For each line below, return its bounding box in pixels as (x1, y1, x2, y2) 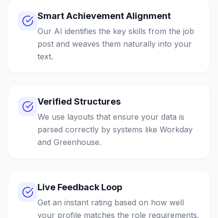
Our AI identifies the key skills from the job (37, 26, 194, 36)
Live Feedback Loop (37, 182, 122, 192)
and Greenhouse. (37, 137, 101, 147)
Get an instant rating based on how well (37, 198, 184, 207)
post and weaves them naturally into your (37, 39, 192, 49)
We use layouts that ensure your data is (37, 112, 184, 122)
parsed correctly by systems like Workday (37, 125, 193, 134)
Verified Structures (37, 96, 121, 107)
